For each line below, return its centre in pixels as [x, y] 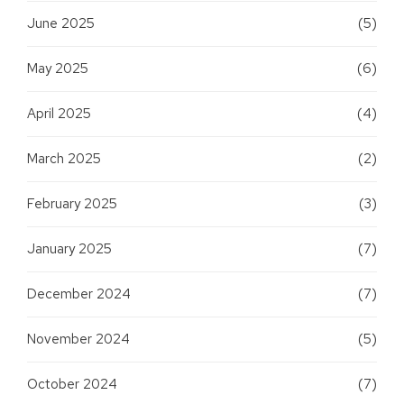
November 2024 [78, 339]
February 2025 [72, 203]
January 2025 [69, 248]
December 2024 [79, 294]
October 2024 [72, 384]
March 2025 [64, 158]
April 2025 [59, 113]
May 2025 [58, 68]
